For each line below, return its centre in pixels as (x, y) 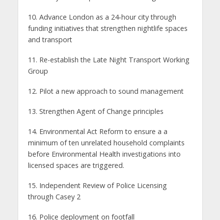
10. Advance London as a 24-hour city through (102, 17)
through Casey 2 (54, 196)
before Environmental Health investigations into (104, 154)
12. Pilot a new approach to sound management (106, 91)
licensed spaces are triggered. (76, 165)
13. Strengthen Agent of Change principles (96, 111)
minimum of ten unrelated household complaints (106, 142)
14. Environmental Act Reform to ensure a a (97, 131)
